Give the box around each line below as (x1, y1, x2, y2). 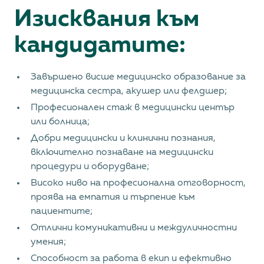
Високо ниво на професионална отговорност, (31, 179, 246, 188)
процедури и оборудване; (31, 162, 150, 171)
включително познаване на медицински (31, 148, 213, 157)
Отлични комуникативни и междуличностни (31, 223, 237, 233)
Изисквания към (14, 8, 199, 31)
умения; (31, 237, 67, 247)
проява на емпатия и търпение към (31, 193, 195, 202)
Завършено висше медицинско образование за (31, 72, 246, 82)
